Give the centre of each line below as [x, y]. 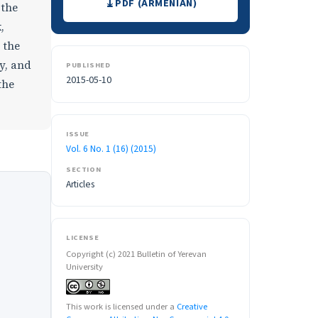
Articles [80, 184]
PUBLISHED [88, 65]
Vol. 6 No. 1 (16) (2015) [111, 148]
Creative [192, 306]
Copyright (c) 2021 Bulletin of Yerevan [136, 254]
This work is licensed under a [121, 306]
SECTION [84, 169]
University [84, 267]
